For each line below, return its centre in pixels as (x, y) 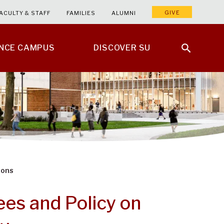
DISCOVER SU (122, 48)
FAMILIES (81, 13)
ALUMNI (124, 13)
